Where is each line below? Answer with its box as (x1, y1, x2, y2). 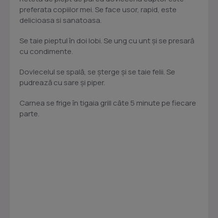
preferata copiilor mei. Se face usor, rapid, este (19, 4, 177, 15)
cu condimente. (19, 46, 73, 57)
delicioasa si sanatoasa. (19, 15, 102, 26)
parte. (19, 109, 39, 119)
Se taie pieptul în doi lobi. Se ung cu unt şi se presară (19, 36, 194, 46)
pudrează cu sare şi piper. (19, 77, 105, 88)
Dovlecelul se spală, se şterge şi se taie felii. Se (19, 67, 175, 77)
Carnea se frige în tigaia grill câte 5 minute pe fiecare (19, 98, 196, 109)
